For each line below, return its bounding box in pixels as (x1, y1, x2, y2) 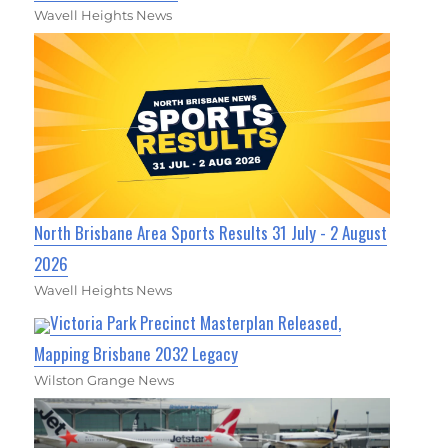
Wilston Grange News (34, 372, 175, 389)
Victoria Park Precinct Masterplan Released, (50, 310, 342, 336)
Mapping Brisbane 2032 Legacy (34, 341, 239, 367)
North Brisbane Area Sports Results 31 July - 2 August (34, 220, 388, 246)
